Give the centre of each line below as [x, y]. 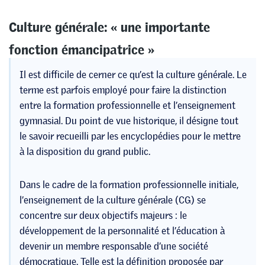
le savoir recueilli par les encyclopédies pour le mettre [130, 136]
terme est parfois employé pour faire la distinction [123, 90]
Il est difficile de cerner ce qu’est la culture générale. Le [133, 75]
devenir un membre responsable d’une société [114, 246]
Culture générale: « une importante [109, 25]
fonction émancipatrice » [82, 47]
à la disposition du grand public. [85, 152]
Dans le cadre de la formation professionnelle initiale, [129, 185]
